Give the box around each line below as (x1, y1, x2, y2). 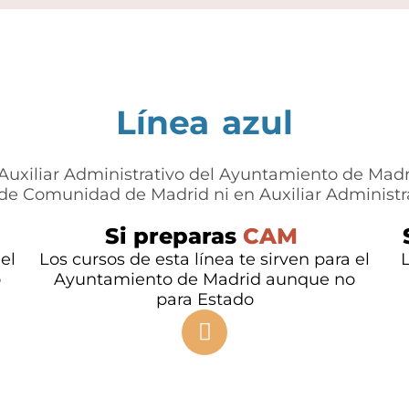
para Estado (155, 288, 254, 309)
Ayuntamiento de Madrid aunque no (54, 268, 355, 289)
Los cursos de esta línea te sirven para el (39, 248, 370, 269)
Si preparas (105, 222, 243, 249)
